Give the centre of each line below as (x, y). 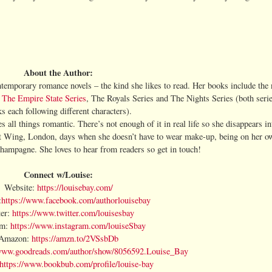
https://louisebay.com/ (75, 187)
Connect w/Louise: (58, 174)
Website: (20, 187)
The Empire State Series (44, 98)
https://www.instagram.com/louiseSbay (78, 225)
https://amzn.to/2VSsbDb (75, 238)
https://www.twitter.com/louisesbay (73, 212)
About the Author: (58, 72)
